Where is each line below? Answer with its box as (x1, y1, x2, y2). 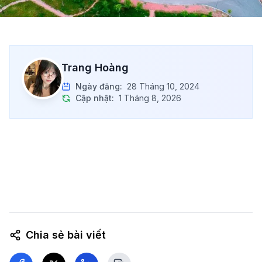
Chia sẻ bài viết (26, 229, 106, 241)
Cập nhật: (75, 93, 114, 103)
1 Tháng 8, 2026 (119, 93, 181, 103)
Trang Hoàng (61, 61, 129, 74)
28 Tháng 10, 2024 (127, 81, 199, 91)
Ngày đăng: (75, 81, 122, 91)
